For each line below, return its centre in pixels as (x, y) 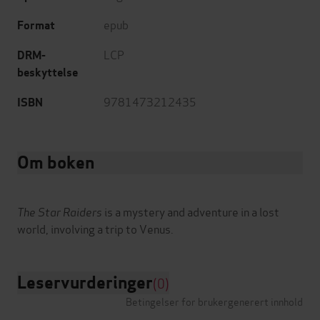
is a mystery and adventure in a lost (192, 211)
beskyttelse (47, 73)
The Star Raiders (61, 211)
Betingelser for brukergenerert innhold (214, 301)
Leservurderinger (85, 283)
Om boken (56, 163)
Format (36, 26)
